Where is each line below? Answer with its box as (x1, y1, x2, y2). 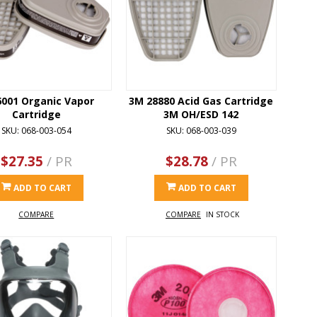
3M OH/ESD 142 (163, 107, 239, 121)
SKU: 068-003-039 (166, 124, 236, 137)
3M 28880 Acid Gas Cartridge (129, 93, 274, 108)
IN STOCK (205, 209, 239, 219)
